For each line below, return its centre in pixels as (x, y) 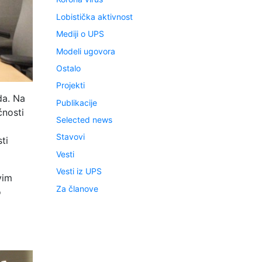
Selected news (84, 120)
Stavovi (70, 137)
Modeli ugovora (86, 51)
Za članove (77, 188)
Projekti (70, 85)
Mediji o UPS (80, 34)
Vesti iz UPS (79, 171)
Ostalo (68, 68)
